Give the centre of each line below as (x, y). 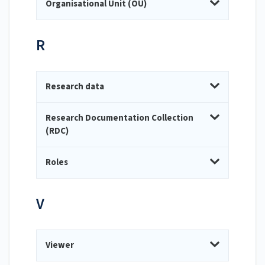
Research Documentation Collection (119, 118)
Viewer (60, 245)
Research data (75, 87)
